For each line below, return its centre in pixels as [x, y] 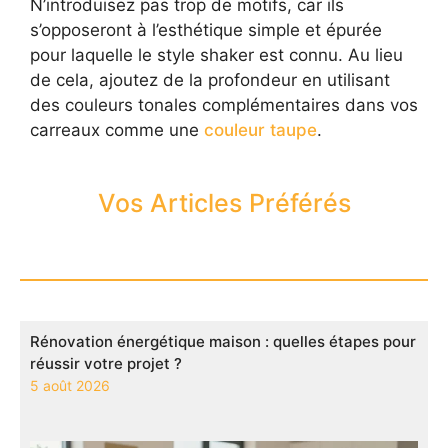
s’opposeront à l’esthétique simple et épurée [206, 29]
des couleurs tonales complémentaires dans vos [224, 104]
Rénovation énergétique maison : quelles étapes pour [223, 342]
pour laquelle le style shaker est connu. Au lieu [216, 54]
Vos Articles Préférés [224, 203]
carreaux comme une [117, 129]
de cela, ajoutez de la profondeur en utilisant [210, 79]
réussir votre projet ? [106, 364]
